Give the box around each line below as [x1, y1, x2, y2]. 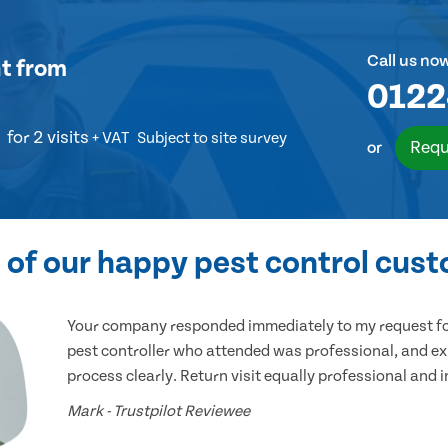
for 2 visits [6, 127, 89, 149]
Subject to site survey [136, 129, 287, 148]
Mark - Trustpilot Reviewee [67, 402, 251, 421]
